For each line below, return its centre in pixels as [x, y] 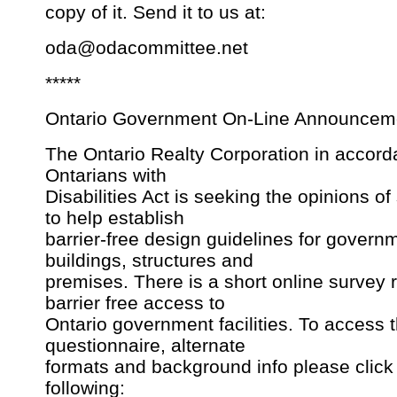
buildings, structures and [149, 261]
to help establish [115, 218]
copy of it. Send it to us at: [156, 12]
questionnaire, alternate [145, 346]
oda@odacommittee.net [147, 48]
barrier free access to [135, 303]
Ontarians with [106, 175]
